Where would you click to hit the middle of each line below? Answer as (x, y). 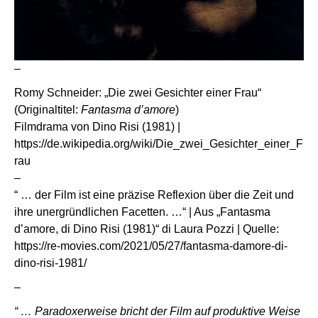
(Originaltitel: (48, 110)
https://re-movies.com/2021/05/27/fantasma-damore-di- (151, 246)
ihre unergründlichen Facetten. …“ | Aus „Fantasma (142, 212)
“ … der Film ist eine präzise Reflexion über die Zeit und (154, 195)
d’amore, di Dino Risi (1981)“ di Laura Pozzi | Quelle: (147, 229)
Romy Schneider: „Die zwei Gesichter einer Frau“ (138, 93)
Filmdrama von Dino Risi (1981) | (97, 127)
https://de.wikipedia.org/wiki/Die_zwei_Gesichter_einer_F (159, 144)
